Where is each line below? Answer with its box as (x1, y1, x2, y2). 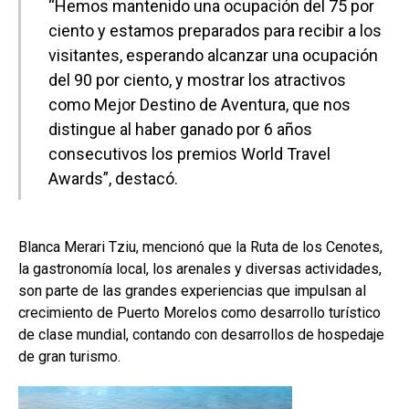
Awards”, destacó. (48, 168, 178, 188)
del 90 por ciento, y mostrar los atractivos (48, 69, 346, 89)
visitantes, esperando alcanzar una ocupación (48, 45, 378, 65)
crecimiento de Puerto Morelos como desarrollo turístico (18, 303, 381, 321)
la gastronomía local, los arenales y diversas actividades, (18, 259, 382, 278)
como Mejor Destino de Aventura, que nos (48, 94, 351, 114)
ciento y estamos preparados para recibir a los (48, 20, 382, 40)
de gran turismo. (18, 347, 121, 365)
